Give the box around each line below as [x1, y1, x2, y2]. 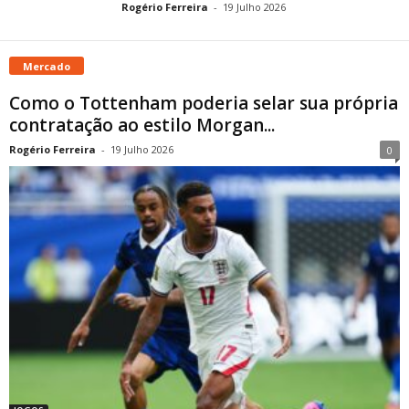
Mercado [23, 58, 70, 73]
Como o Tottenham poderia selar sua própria [9, 90, 398, 115]
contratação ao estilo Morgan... [9, 112, 275, 137]
